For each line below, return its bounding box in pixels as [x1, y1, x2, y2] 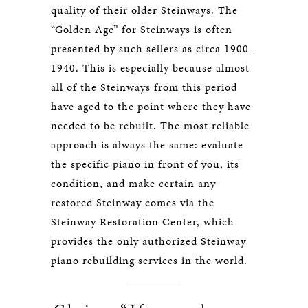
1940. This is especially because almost [51, 60, 250, 76]
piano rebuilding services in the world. [51, 252, 247, 268]
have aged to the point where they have [51, 98, 251, 114]
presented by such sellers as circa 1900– [51, 41, 255, 56]
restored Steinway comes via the [51, 195, 214, 210]
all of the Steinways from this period [51, 79, 237, 95]
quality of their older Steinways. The [51, 2, 238, 18]
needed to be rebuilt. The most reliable [51, 118, 250, 133]
